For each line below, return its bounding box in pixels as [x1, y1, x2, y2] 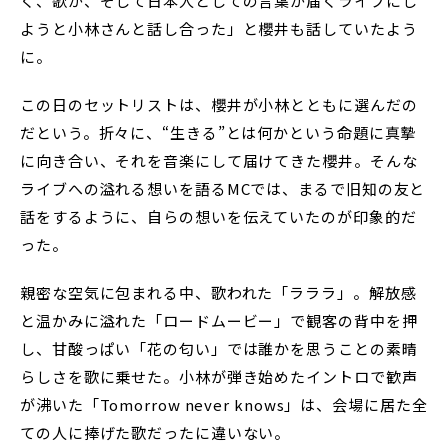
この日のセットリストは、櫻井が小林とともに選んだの [20, 94, 418, 116]
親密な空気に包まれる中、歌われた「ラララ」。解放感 [20, 282, 417, 304]
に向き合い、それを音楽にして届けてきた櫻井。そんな [20, 150, 418, 172]
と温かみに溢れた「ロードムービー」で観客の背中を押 [20, 310, 418, 332]
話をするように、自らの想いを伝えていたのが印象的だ [20, 206, 417, 228]
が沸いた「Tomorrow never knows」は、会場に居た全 [20, 394, 428, 416]
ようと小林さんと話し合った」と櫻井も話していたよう [20, 18, 418, 40]
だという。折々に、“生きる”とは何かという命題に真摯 [20, 122, 417, 144]
